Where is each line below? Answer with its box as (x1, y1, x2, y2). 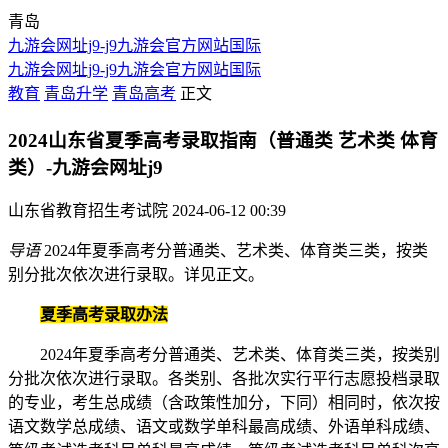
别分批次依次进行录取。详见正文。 (8, 266, 264, 284)
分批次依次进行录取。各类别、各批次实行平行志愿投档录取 (8, 370, 440, 388)
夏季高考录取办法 (40, 306, 168, 324)
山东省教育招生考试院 (8, 202, 168, 220)
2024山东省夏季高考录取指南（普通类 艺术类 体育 (8, 129, 438, 151)
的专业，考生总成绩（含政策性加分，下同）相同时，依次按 (8, 394, 440, 412)
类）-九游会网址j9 (8, 156, 163, 178)
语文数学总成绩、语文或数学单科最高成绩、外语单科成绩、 (8, 418, 440, 436)
